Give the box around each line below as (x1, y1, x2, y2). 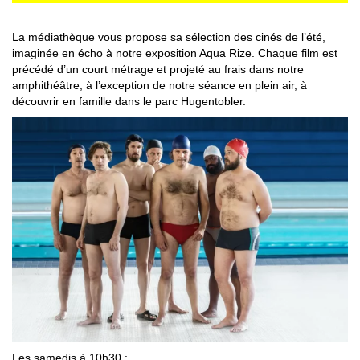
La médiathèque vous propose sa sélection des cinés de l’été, (12, 31, 325, 44)
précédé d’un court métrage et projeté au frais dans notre (12, 63, 304, 76)
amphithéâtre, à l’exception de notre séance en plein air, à (12, 79, 307, 92)
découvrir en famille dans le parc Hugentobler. (12, 95, 246, 108)
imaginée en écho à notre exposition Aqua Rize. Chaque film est (12, 47, 337, 60)
